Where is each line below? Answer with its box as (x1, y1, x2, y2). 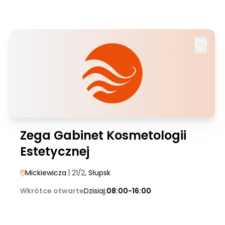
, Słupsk (85, 168, 110, 178)
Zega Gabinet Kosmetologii (20, 127, 186, 144)
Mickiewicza (25, 168, 66, 178)
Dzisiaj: (84, 186, 106, 196)
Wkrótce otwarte (20, 186, 84, 196)
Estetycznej (20, 143, 89, 160)
